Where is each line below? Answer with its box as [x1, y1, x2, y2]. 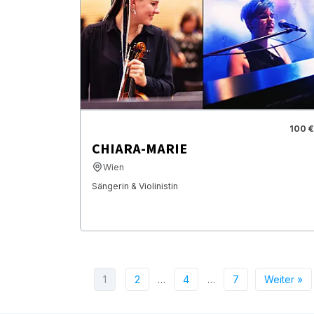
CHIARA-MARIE [92, 139, 187, 159]
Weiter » [264, 273, 303, 285]
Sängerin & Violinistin [92, 180, 178, 191]
